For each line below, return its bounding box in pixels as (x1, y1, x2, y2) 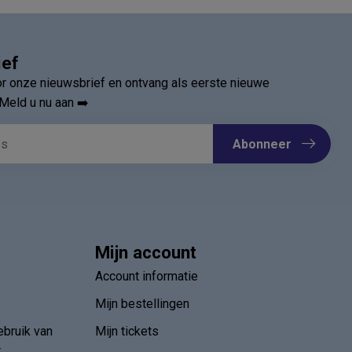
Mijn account (95, 242, 196, 262)
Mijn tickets (95, 324, 159, 339)
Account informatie (95, 269, 198, 284)
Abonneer (233, 136, 291, 152)
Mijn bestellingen (95, 296, 189, 311)
